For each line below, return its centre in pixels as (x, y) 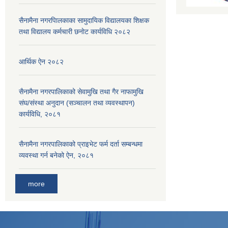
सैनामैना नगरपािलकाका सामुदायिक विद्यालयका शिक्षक (84, 20)
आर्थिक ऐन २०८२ (41, 61)
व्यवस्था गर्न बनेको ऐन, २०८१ (56, 155)
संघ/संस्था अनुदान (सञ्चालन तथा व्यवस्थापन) (77, 103)
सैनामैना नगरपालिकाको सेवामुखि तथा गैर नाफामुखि (81, 91)
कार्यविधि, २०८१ (40, 114)
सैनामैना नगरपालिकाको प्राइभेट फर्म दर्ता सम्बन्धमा (81, 144)
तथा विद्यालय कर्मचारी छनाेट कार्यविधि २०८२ (75, 31)
